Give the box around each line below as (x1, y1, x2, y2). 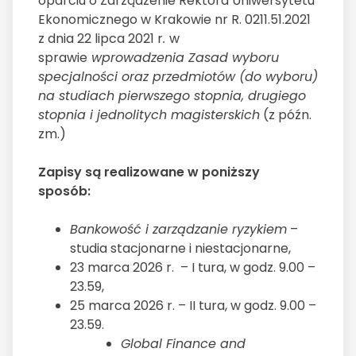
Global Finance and (121, 335, 246, 354)
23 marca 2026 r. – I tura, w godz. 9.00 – (70, 258, 315, 277)
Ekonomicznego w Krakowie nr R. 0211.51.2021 (38, 10, 311, 29)
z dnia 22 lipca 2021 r (38, 29, 163, 48)
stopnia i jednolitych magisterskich (38, 106, 260, 125)
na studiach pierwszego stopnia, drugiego (38, 87, 306, 106)
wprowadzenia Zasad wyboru (87, 48, 279, 68)
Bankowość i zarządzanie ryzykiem (70, 220, 287, 239)
